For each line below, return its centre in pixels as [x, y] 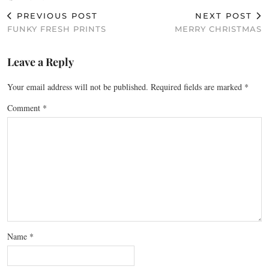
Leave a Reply [41, 62]
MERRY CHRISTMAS [218, 29]
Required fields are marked [198, 86]
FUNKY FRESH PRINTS [57, 29]
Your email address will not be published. [78, 86]
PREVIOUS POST [56, 15]
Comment [25, 107]
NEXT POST [225, 15]
